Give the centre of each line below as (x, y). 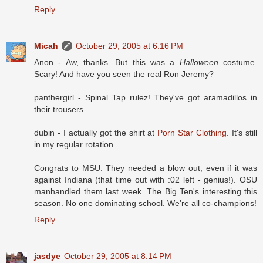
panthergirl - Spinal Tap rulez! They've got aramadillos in (146, 98)
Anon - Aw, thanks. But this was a (107, 63)
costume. (238, 63)
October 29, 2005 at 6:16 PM (129, 46)
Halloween (199, 63)
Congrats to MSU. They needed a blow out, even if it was (146, 168)
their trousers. (60, 109)
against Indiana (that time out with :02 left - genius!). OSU (146, 180)
